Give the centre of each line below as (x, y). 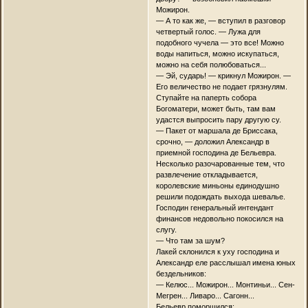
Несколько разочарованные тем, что (220, 163)
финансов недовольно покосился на (219, 218)
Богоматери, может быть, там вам (216, 108)
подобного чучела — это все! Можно (220, 42)
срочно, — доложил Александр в (212, 141)
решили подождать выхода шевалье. (220, 196)
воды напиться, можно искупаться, (217, 53)
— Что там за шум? (190, 240)
